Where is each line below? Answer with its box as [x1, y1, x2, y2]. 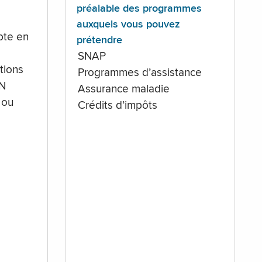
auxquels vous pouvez [76, 19, 180, 30]
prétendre [76, 35, 122, 46]
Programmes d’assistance [78, 68, 202, 79]
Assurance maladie [78, 84, 170, 95]
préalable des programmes [76, 4, 202, 15]
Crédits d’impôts [78, 101, 158, 112]
